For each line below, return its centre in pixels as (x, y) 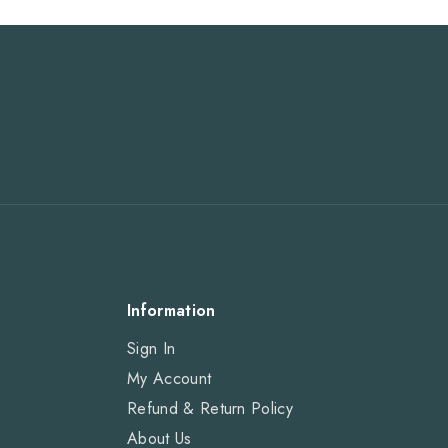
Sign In (151, 349)
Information (171, 311)
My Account (169, 379)
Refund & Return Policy (210, 409)
